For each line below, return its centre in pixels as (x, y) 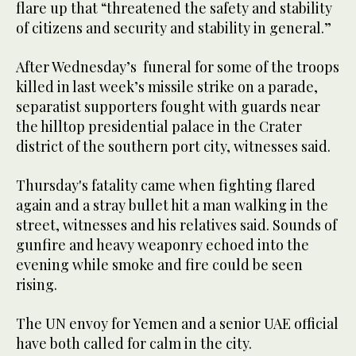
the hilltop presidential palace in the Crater (159, 126)
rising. (37, 284)
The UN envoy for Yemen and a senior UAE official (177, 323)
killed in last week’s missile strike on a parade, (167, 86)
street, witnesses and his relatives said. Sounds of (176, 224)
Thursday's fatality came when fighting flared (166, 185)
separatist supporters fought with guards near (168, 106)
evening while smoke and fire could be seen (159, 264)
